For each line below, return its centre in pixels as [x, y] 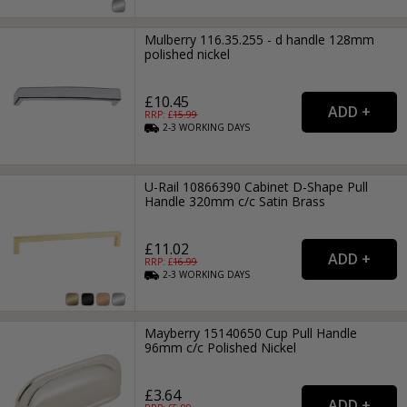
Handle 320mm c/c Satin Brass [235, 201]
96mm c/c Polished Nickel [221, 348]
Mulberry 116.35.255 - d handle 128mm [260, 40]
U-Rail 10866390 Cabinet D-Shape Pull [257, 186]
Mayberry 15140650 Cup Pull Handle [251, 333]
